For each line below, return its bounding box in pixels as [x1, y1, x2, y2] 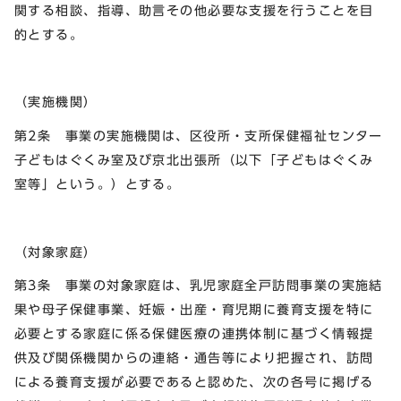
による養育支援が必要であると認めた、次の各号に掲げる [14, 375, 374, 389]
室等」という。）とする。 [14, 176, 181, 191]
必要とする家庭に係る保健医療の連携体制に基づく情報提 [14, 327, 374, 341]
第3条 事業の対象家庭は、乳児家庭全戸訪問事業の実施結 [14, 278, 383, 293]
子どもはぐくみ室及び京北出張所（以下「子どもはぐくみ [14, 152, 374, 166]
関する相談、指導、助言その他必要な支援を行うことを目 [14, 3, 374, 17]
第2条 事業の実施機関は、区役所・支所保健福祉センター [14, 128, 383, 142]
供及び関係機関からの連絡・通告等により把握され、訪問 [14, 351, 374, 365]
